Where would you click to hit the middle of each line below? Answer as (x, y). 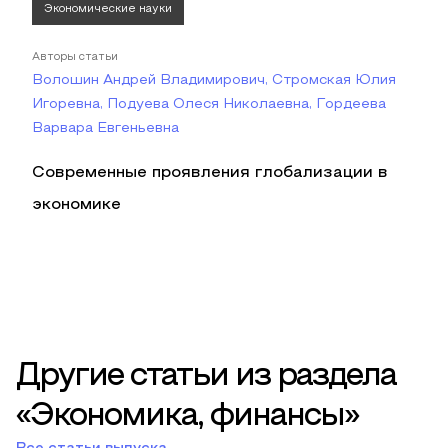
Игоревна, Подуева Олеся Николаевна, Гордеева (209, 104)
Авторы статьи (75, 57)
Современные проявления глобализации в (210, 173)
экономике (76, 205)
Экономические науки (108, 9)
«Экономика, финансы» (187, 417)
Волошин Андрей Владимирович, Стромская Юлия (214, 80)
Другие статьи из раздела (206, 377)
